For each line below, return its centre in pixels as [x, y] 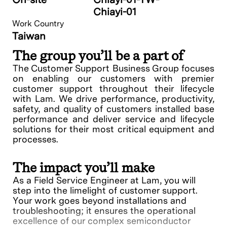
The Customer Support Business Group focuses [113, 68]
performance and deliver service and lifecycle [113, 119]
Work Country [38, 24]
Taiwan [29, 36]
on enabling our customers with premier [113, 79]
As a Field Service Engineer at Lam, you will [104, 180]
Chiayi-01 [115, 12]
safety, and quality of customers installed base [113, 109]
